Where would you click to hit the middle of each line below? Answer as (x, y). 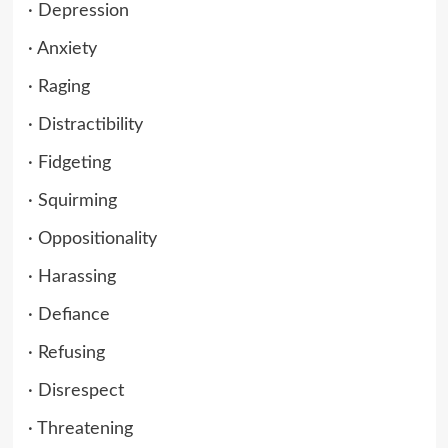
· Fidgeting (69, 162)
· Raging (58, 86)
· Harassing (71, 276)
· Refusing (66, 352)
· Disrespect (75, 390)
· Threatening (80, 428)
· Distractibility (85, 124)
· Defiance (68, 314)
